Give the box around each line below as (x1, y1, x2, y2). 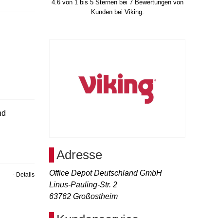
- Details (13, 171, 35, 178)
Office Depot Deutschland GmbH (49, 169, 162, 177)
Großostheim (73, 192, 118, 200)
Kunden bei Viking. (91, 8, 144, 16)
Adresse (56, 147, 102, 162)
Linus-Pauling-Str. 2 (49, 181, 117, 189)
